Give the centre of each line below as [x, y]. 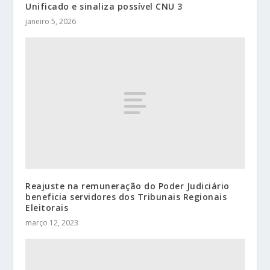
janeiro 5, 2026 [51, 21]
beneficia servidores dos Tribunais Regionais [126, 196]
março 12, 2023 [52, 222]
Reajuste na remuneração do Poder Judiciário [127, 186]
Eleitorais [47, 207]
